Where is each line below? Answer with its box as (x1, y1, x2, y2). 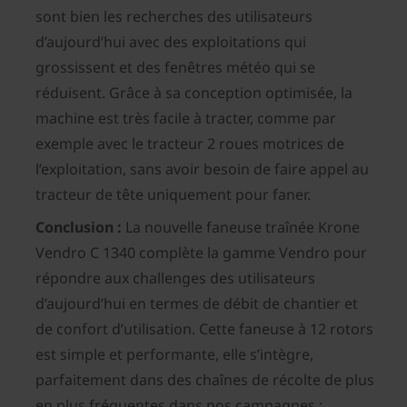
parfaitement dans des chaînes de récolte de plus (35, 370, 374, 391)
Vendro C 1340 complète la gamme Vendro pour (35, 243, 367, 263)
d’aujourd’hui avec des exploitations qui (35, 32, 306, 53)
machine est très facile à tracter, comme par (35, 108, 336, 129)
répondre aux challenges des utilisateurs (35, 268, 315, 289)
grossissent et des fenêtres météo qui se (35, 57, 315, 78)
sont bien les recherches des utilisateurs (35, 6, 313, 27)
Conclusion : (35, 217, 122, 238)
